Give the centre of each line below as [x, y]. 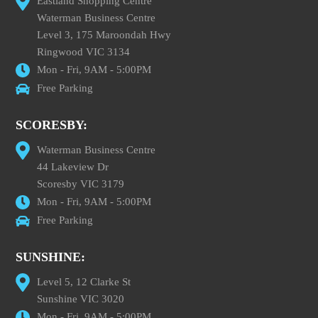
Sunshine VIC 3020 [81, 298]
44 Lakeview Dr [73, 166]
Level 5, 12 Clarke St [84, 281]
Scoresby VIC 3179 [81, 183]
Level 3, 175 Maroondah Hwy [104, 34]
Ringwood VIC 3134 [84, 51]
